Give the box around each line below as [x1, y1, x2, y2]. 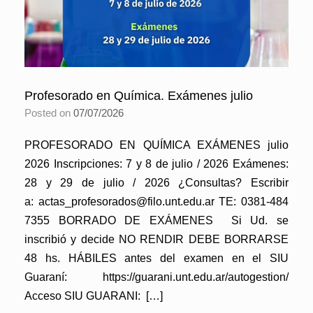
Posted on [31, 106, 73, 119]
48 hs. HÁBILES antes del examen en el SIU [24, 252, 289, 264]
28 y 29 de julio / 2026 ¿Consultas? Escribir [24, 176, 289, 189]
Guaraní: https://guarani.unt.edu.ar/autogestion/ [24, 270, 289, 283]
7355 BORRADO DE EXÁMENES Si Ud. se [24, 214, 289, 226]
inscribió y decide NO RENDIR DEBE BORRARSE [24, 233, 289, 245]
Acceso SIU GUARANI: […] [24, 289, 163, 302]
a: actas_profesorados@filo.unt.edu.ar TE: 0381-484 [24, 195, 289, 208]
